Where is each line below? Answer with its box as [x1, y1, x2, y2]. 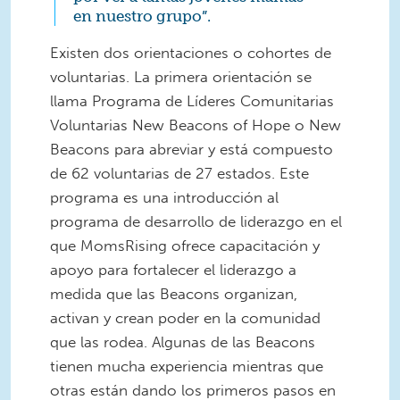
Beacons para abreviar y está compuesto [50, 140, 333, 159]
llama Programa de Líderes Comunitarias [50, 92, 334, 111]
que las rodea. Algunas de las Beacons [50, 333, 315, 352]
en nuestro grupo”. [73, 7, 214, 26]
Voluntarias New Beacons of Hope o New [50, 116, 341, 135]
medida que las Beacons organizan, [50, 285, 297, 304]
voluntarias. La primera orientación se [50, 68, 312, 87]
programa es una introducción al [50, 188, 279, 207]
